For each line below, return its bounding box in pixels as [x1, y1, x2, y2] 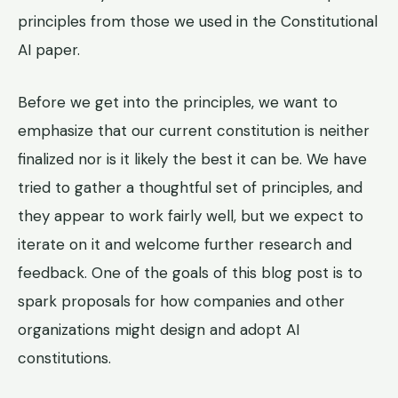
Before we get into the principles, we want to [18, 92, 338, 112]
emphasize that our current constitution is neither [18, 120, 370, 140]
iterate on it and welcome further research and [18, 234, 352, 254]
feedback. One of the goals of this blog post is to [18, 262, 362, 283]
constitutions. [18, 347, 111, 368]
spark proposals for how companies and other [18, 291, 345, 311]
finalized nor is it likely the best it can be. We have [18, 148, 367, 169]
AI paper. [18, 40, 80, 60]
